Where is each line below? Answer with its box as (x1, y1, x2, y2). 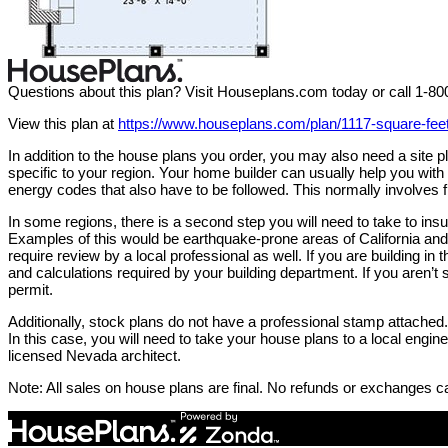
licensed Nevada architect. (8, 347, 181, 365)
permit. (8, 281, 53, 299)
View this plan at (8, 115, 118, 133)
